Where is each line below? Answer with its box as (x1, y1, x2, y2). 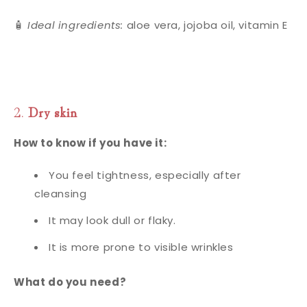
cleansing (34, 186, 87, 201)
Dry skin (28, 101, 77, 121)
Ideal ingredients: (27, 18, 124, 32)
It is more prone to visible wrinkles (49, 240, 234, 254)
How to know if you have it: (14, 136, 167, 150)
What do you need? (14, 275, 127, 289)
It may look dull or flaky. (49, 213, 176, 228)
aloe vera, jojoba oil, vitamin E (123, 18, 288, 32)
